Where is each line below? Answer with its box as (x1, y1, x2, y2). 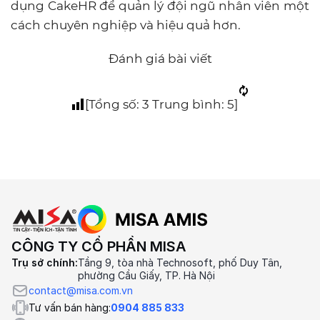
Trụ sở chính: (11, 256, 78, 269)
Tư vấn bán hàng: (29, 301, 111, 314)
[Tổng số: (85, 97, 142, 112)
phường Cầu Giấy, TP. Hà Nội (78, 269, 215, 282)
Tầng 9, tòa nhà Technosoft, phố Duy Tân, (78, 256, 282, 269)
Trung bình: (149, 97, 227, 112)
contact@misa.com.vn (29, 284, 133, 297)
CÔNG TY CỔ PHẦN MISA (11, 238, 186, 256)
